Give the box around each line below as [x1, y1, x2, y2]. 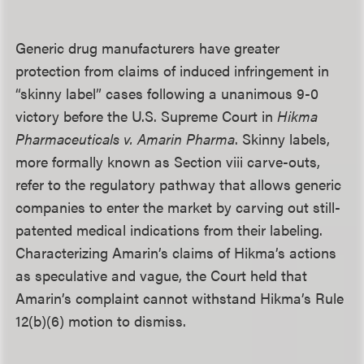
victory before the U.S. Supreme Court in [15, 106, 278, 126]
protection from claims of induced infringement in [15, 60, 330, 80]
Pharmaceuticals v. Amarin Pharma [15, 128, 236, 149]
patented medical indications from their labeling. [15, 219, 323, 240]
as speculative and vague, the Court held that [15, 265, 308, 285]
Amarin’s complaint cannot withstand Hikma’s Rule [15, 288, 344, 308]
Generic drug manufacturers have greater [15, 37, 280, 58]
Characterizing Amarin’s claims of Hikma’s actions [15, 242, 337, 262]
